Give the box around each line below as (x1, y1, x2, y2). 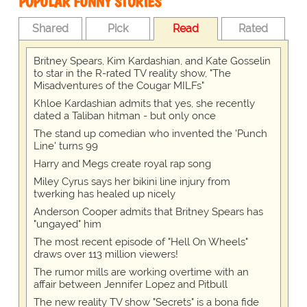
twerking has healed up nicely (33, 188, 175, 201)
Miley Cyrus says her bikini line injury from (33, 175, 230, 188)
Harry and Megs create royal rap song (33, 158, 211, 171)
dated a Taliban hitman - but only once (33, 110, 216, 123)
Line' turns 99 (33, 140, 98, 153)
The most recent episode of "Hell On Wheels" (33, 236, 248, 249)
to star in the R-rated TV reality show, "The (33, 67, 231, 80)
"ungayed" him (33, 218, 101, 231)
